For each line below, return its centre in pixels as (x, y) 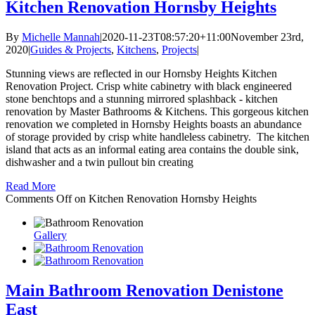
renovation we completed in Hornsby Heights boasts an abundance (154, 124)
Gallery (50, 235)
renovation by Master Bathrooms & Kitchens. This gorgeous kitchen (157, 111)
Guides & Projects (71, 49)
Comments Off (39, 198)
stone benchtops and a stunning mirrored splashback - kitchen (142, 98)
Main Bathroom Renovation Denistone (144, 290)
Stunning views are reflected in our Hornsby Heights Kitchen (141, 73)
